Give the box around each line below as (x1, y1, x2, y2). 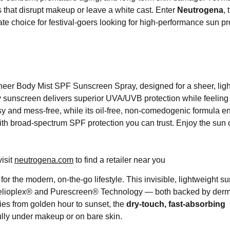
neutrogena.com (14, 156, 73, 165)
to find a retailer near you (73, 156, 170, 165)
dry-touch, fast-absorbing (126, 200, 225, 209)
